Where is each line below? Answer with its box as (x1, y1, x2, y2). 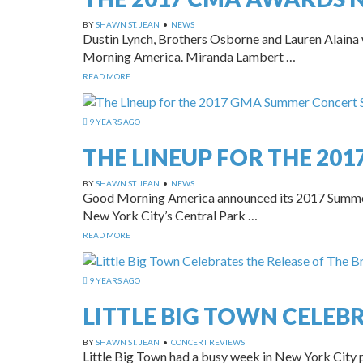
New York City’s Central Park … (83, 207, 258, 223)
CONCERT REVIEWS (171, 336, 245, 347)
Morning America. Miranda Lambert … (83, 48, 296, 64)
